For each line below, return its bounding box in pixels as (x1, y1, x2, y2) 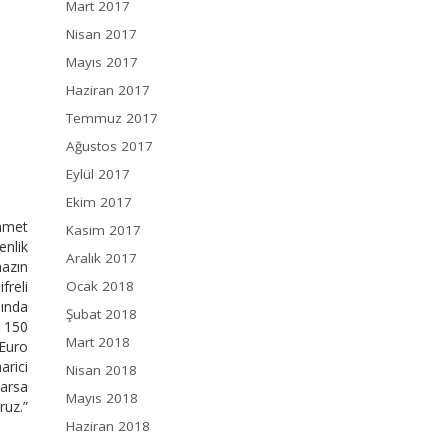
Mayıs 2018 (66, 389, 138, 408)
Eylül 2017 (66, 165, 130, 184)
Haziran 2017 (66, 81, 150, 100)
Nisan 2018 (66, 361, 137, 380)
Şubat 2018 (66, 305, 137, 324)
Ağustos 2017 (66, 137, 153, 156)
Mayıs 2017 (66, 53, 138, 72)
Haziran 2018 (66, 417, 150, 436)
